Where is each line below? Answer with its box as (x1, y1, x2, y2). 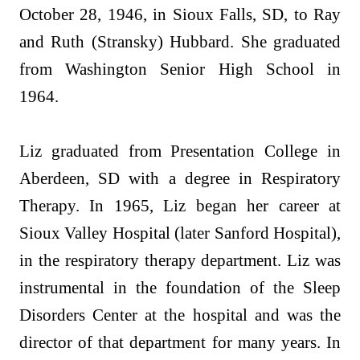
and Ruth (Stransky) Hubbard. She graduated (19, 32, 341, 51)
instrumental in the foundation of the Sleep (19, 278, 341, 297)
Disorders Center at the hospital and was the (19, 305, 341, 325)
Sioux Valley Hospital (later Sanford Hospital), (19, 223, 341, 243)
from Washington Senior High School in (19, 59, 341, 79)
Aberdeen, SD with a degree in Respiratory (19, 169, 341, 188)
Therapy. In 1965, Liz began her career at (19, 196, 341, 215)
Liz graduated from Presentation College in (19, 141, 341, 161)
